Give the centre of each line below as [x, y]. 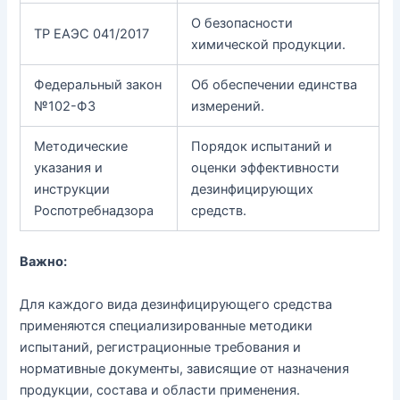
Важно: [44, 262]
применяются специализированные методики [167, 325]
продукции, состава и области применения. [160, 390]
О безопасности [242, 24]
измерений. [228, 107]
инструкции [72, 190]
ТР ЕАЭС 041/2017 [92, 34]
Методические [81, 147]
